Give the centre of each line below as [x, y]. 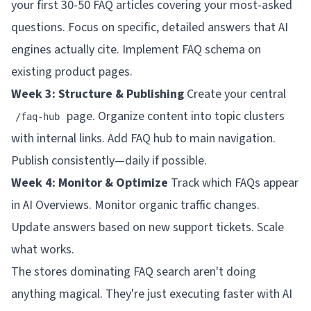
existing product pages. [72, 72]
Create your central [235, 94]
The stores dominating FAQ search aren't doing [134, 271]
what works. [43, 249]
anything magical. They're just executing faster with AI [152, 294]
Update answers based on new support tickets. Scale [148, 227]
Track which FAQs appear [233, 183]
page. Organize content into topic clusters [174, 116]
